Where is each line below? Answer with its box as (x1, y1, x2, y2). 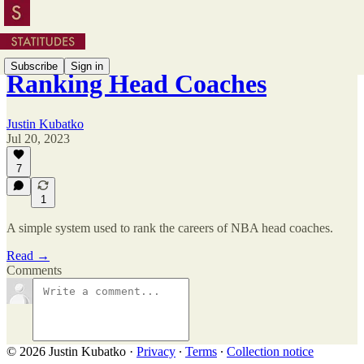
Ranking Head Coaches (6, 69, 266, 99)
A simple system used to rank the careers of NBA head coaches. (6, 221, 333, 235)
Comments (6, 263, 62, 277)
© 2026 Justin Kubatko (6, 344, 126, 358)
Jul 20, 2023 (6, 131, 70, 145)
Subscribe (11, 59, 58, 72)
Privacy (136, 344, 175, 358)
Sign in (71, 59, 103, 72)
